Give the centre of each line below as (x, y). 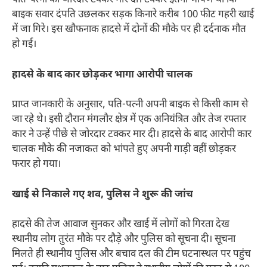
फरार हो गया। (36, 165)
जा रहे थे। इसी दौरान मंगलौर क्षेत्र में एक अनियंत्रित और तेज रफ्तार (129, 120)
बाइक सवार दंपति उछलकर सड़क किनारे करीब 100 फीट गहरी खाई (133, 15)
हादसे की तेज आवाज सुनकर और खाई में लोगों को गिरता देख (121, 225)
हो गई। (24, 45)
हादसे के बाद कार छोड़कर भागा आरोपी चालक (102, 75)
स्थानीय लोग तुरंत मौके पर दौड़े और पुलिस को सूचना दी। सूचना (124, 240)
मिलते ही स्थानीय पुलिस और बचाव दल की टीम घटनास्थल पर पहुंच (131, 255)
